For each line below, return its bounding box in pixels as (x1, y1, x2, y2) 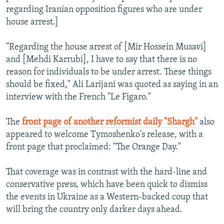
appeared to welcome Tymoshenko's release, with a (6, 130, 203, 140)
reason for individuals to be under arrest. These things (6, 67, 211, 77)
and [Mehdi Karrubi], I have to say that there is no (6, 55, 197, 65)
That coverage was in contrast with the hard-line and (6, 167, 207, 177)
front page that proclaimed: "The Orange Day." (6, 142, 181, 152)
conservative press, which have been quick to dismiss (6, 180, 207, 190)
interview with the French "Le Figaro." (6, 92, 151, 102)
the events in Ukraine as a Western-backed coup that (6, 192, 208, 202)
